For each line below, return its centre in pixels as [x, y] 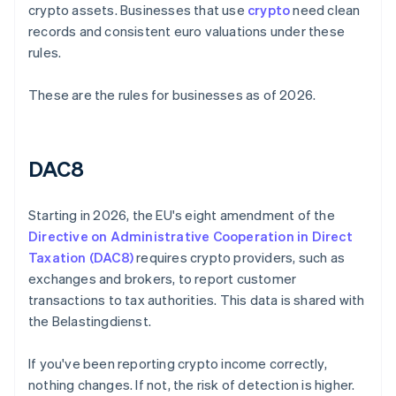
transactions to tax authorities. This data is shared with [197, 300]
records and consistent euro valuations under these [187, 31]
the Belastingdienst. [90, 321]
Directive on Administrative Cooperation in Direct [190, 236]
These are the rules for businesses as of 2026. [172, 95]
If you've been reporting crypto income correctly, [178, 364]
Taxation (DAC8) [81, 258]
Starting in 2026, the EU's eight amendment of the [182, 215]
